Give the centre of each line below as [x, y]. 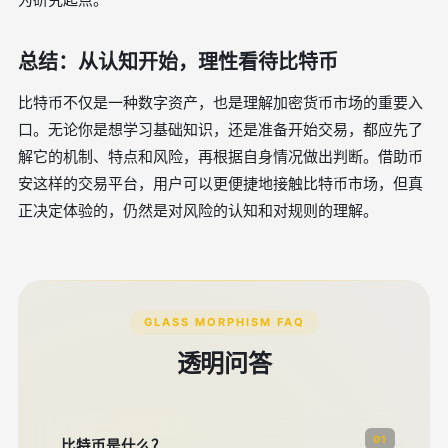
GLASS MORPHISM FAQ [224, 322]
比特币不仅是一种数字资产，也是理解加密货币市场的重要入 [220, 102]
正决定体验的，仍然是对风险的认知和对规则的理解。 [198, 210]
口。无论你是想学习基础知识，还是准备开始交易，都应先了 [220, 129]
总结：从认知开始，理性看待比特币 [178, 62]
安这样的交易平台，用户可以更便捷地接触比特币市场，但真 [220, 183]
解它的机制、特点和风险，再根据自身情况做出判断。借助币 [220, 156]
